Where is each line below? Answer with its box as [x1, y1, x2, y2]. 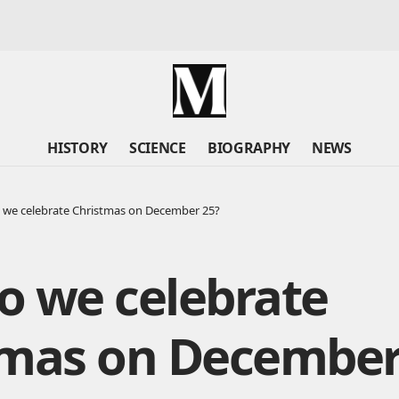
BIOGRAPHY [207, 138, 290, 158]
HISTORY [47, 138, 109, 158]
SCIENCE [129, 138, 186, 158]
